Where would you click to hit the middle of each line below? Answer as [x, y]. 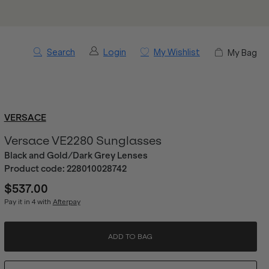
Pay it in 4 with [28, 202]
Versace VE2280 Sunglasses [83, 141]
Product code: [35, 169]
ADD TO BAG [131, 237]
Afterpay [66, 202]
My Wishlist [177, 52]
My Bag [242, 53]
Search [61, 52]
